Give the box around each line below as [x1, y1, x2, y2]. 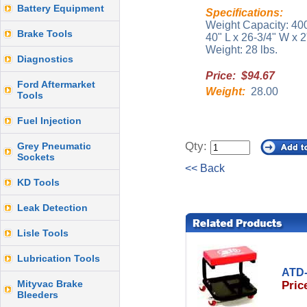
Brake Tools [17, 28, 73, 39]
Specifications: [206, 7, 283, 19]
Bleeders [17, 289, 58, 300]
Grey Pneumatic [17, 140, 91, 151]
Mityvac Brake [17, 278, 83, 289]
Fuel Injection [17, 115, 82, 126]
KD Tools [17, 177, 60, 188]
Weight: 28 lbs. [206, 44, 278, 56]
